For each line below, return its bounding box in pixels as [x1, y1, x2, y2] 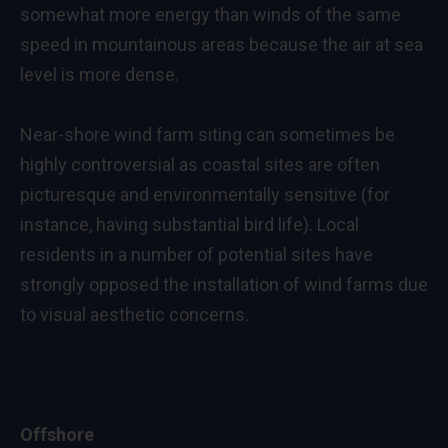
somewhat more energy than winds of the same [20, 3, 401, 25]
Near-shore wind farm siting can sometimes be [20, 123, 395, 145]
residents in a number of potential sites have [20, 243, 373, 265]
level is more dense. [20, 63, 179, 85]
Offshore [20, 423, 94, 445]
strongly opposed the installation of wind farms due [20, 273, 428, 295]
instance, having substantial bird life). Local [20, 213, 359, 235]
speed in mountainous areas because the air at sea [20, 33, 423, 55]
